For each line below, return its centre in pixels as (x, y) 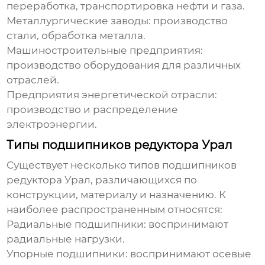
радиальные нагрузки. (66, 239)
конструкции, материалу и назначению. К (117, 195)
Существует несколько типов (85, 165)
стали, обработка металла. (76, 36)
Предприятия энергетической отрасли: (112, 95)
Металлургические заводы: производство (117, 21)
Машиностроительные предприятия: (105, 51)
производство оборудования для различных (124, 65)
